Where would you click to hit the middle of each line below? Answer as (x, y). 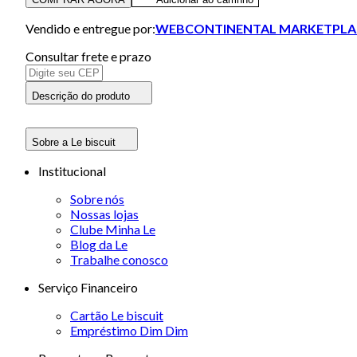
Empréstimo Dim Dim (129, 330)
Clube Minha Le (113, 229)
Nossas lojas (104, 214)
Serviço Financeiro (88, 287)
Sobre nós (97, 198)
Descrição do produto (81, 96)
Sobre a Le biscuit (74, 142)
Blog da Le (99, 244)
